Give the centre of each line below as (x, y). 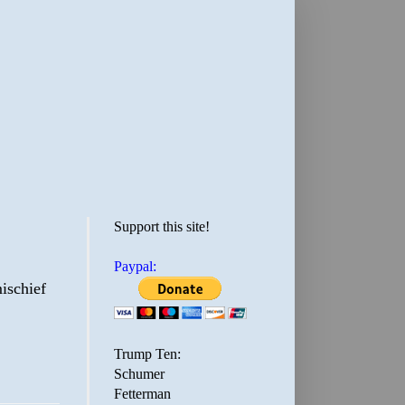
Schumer (139, 374)
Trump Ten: (147, 354)
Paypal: (135, 266)
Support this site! (162, 226)
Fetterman (142, 394)
